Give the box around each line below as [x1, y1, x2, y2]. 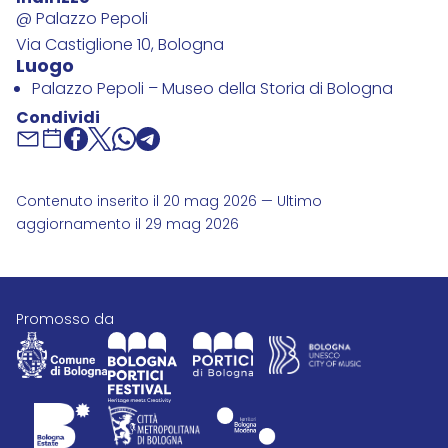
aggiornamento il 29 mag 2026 [16, 214, 239, 238]
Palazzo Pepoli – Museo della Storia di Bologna [32, 77, 393, 104]
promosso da [24, 309, 114, 333]
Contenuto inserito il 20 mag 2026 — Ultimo [16, 191, 322, 215]
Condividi [16, 105, 100, 134]
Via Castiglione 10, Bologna [16, 33, 224, 60]
